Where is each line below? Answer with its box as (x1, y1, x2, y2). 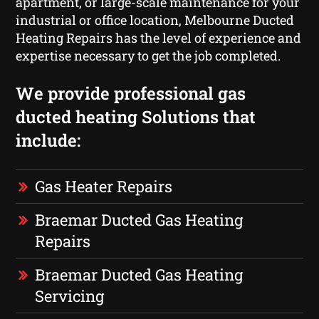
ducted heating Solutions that (16, 105, 256, 128)
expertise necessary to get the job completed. (16, 46, 281, 64)
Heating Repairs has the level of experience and (16, 28, 302, 46)
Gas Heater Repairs (35, 175, 173, 197)
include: (16, 128, 81, 152)
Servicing (35, 285, 105, 306)
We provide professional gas (16, 81, 246, 105)
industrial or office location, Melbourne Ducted (16, 11, 295, 28)
